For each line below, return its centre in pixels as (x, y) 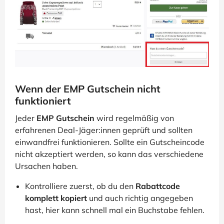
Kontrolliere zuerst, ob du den (80, 186)
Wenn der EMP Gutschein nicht (88, 88)
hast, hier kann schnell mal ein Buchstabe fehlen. (115, 210)
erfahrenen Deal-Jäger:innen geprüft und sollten (104, 130)
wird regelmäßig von (134, 118)
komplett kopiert (56, 198)
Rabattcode (158, 186)
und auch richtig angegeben (140, 198)
